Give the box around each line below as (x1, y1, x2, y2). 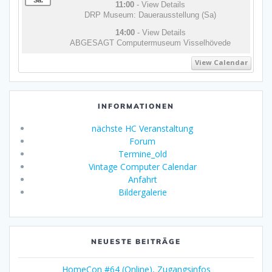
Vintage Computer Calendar (88, 161, 197, 173)
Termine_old (118, 148, 167, 160)
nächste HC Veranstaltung (92, 123, 193, 135)
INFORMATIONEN (98, 101, 174, 111)
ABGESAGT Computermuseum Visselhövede (70, 38, 231, 48)
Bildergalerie (118, 186, 167, 199)
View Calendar (195, 58, 248, 67)
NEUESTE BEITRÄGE (91, 237, 181, 246)
